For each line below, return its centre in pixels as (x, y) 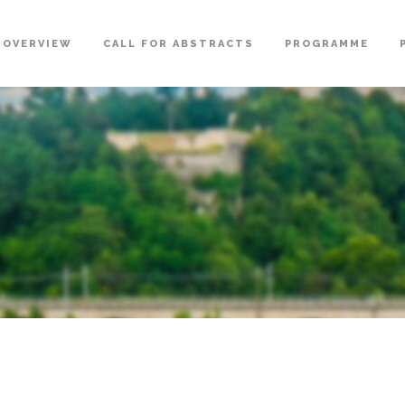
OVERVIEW (38, 44)
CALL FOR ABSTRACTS (179, 44)
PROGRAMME (327, 44)
